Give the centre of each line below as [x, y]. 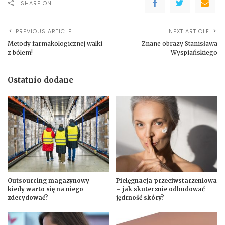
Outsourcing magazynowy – [51, 181]
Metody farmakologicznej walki [55, 43]
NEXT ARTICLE [189, 31]
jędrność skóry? [140, 198]
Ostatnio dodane [40, 80]
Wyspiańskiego [194, 52]
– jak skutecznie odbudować [160, 190]
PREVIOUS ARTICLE [44, 31]
